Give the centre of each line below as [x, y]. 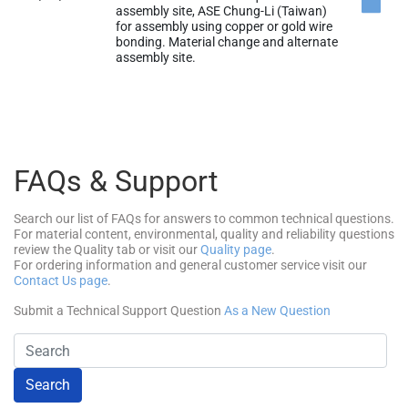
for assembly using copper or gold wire [224, 26]
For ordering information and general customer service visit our [190, 265]
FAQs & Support [116, 181]
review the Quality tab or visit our [107, 250]
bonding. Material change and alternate [227, 42]
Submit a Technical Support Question [119, 311]
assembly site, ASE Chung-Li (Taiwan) [221, 11]
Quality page [236, 250]
